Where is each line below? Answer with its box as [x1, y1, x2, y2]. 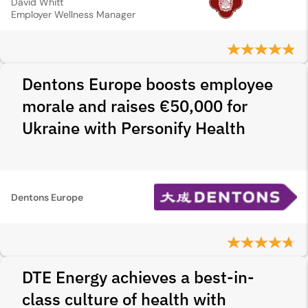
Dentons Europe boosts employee [22, 73, 273, 95]
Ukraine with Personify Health [22, 117, 245, 139]
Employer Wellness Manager [11, 8, 135, 21]
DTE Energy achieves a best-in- [22, 266, 254, 288]
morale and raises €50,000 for [22, 95, 247, 117]
